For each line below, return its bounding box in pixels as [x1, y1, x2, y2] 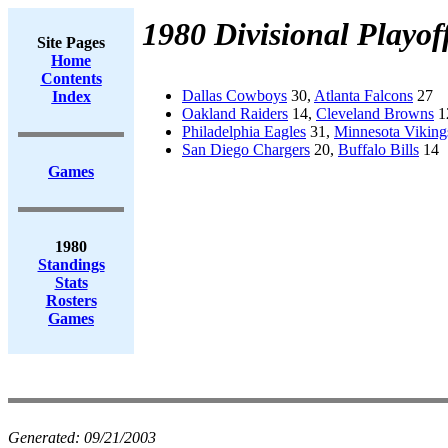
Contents [40, 70, 102, 87]
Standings [37, 256, 105, 273]
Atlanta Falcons [314, 87, 413, 104]
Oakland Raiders [182, 105, 288, 122]
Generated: [8, 429, 84, 446]
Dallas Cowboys [182, 87, 287, 104]
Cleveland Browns [316, 105, 434, 122]
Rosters [45, 292, 97, 309]
